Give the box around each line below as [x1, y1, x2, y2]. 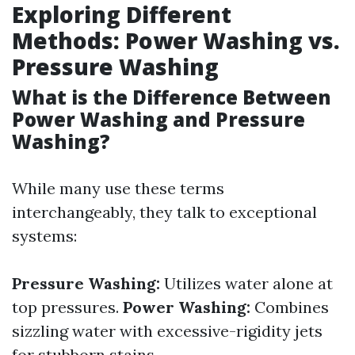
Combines [250, 297, 329, 317]
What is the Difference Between [12, 84, 331, 110]
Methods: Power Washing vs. [12, 25, 340, 55]
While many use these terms [12, 178, 224, 198]
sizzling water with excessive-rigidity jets [12, 321, 323, 341]
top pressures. [12, 297, 123, 317]
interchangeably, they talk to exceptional [12, 202, 317, 222]
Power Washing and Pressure [12, 106, 305, 132]
